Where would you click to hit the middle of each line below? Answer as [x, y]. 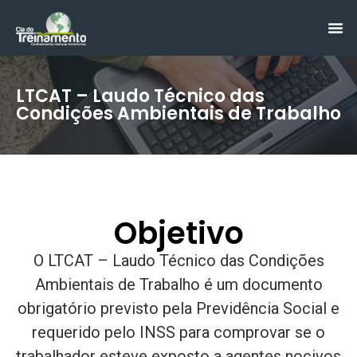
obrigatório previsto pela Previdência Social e [178, 308]
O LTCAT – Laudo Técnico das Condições [178, 261]
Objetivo [178, 233]
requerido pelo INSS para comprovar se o [178, 332]
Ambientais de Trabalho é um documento [178, 284]
